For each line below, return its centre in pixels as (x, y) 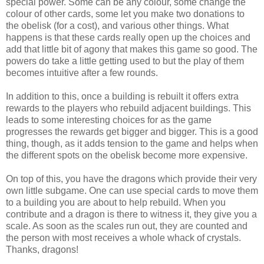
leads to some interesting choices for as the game (109, 120)
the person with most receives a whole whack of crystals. (123, 237)
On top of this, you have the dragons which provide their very (131, 179)
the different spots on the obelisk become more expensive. (127, 155)
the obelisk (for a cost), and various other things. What (117, 25)
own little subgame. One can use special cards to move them (132, 190)
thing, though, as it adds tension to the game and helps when (132, 143)
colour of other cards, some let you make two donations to (125, 14)
